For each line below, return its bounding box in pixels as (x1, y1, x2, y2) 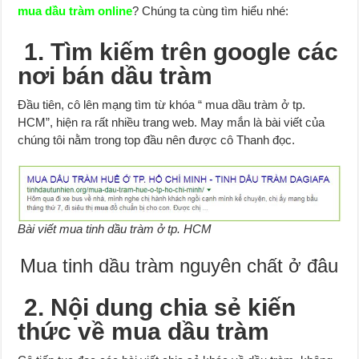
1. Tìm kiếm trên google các (18, 38, 339, 65)
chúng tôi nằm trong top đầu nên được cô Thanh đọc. (18, 132, 296, 147)
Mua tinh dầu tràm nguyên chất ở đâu (20, 255, 339, 277)
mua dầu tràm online (18, 3, 133, 18)
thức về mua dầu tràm (18, 318, 270, 345)
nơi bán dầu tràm (18, 62, 213, 89)
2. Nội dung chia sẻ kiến (18, 294, 296, 321)
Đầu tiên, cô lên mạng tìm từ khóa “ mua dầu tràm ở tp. (18, 97, 306, 111)
